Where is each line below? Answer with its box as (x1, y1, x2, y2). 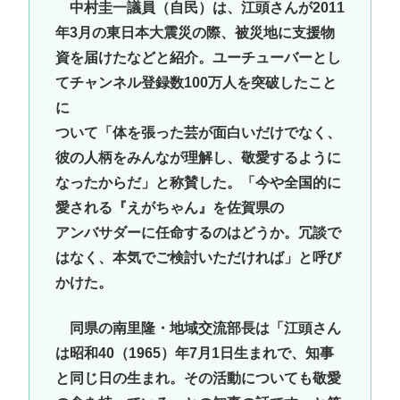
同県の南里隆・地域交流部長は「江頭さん (54, 320, 341, 336)
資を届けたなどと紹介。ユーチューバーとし (54, 50, 341, 66)
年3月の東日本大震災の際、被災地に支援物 (54, 25, 335, 41)
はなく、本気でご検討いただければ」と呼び (54, 250, 341, 266)
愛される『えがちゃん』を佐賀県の (54, 200, 284, 216)
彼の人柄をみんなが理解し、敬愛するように (54, 150, 341, 166)
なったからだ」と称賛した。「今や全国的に (54, 175, 341, 191)
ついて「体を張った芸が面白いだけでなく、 (54, 125, 341, 141)
